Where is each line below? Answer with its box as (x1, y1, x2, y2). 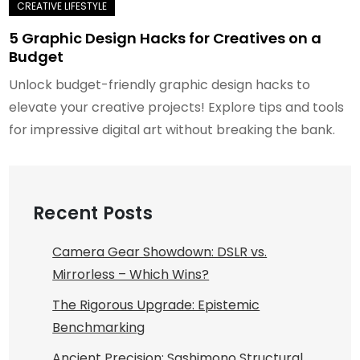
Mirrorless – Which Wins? (52, 265, 210, 284)
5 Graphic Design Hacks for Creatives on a (9, 28, 322, 48)
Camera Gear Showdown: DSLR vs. (52, 243, 268, 261)
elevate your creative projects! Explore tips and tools (9, 98, 345, 117)
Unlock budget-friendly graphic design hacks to (9, 76, 311, 94)
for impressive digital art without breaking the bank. (9, 121, 336, 139)
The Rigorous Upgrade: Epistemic (52, 296, 260, 314)
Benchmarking (52, 318, 145, 337)
